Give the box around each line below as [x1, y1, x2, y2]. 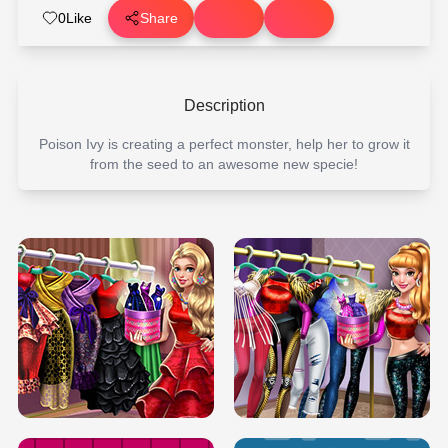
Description [183, 97, 265, 114]
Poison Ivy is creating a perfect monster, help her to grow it [38, 136, 410, 152]
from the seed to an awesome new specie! [90, 156, 358, 172]
